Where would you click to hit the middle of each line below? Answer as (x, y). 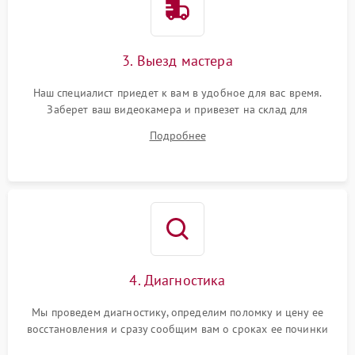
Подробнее (177, 136)
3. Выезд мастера (177, 61)
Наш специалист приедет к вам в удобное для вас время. (177, 93)
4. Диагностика (177, 280)
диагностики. (177, 126)
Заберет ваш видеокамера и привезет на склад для (177, 109)
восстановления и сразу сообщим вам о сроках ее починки (177, 329)
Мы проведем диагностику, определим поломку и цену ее (177, 312)
